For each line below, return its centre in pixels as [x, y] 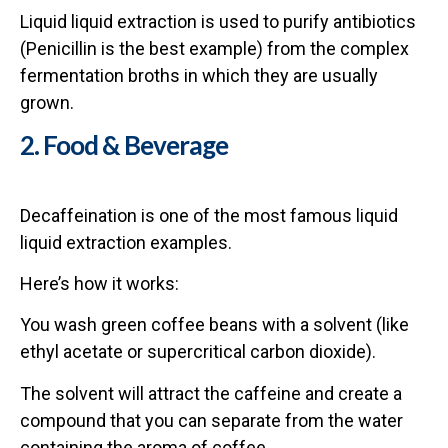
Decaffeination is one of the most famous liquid [209, 215]
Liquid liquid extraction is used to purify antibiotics [218, 22]
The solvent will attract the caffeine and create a [211, 393]
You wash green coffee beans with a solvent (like [214, 325]
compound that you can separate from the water [211, 420]
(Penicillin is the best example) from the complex [214, 49]
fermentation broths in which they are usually [199, 76]
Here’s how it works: [99, 283]
